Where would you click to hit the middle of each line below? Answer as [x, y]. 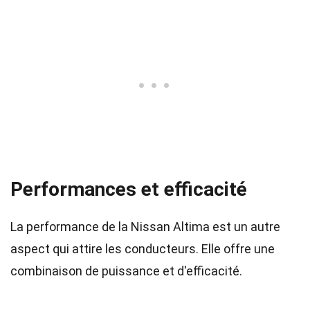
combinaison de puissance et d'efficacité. [126, 271]
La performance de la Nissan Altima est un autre [145, 227]
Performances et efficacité [129, 189]
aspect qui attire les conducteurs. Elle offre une [143, 249]
